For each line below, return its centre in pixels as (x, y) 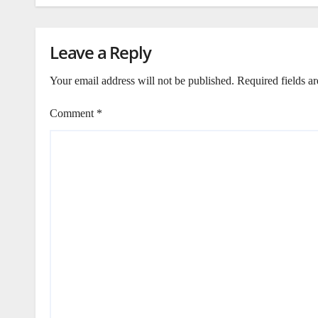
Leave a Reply (100, 52)
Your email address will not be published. (142, 81)
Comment (73, 113)
